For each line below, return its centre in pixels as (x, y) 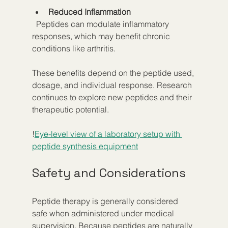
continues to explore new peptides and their (113, 97)
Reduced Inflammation (89, 11)
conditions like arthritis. (74, 48)
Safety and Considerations (109, 173)
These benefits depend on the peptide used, (114, 73)
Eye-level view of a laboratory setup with (108, 134)
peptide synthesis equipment (85, 146)
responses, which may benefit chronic (102, 36)
